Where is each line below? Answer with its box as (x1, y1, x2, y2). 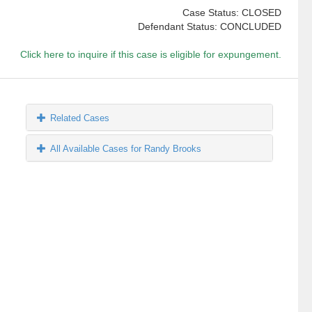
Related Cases (50, 113, 110, 124)
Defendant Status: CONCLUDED (137, 21, 281, 33)
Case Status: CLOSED (182, 7, 281, 19)
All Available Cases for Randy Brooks (50, 143, 202, 155)
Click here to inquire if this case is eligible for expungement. (19, 49, 281, 61)
